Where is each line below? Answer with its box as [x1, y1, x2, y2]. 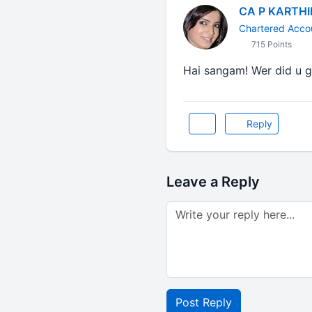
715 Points [249, 39, 292, 49]
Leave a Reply [166, 173, 260, 190]
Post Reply [175, 295, 232, 309]
